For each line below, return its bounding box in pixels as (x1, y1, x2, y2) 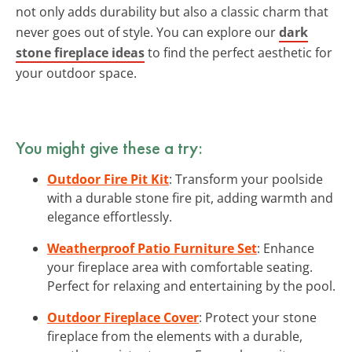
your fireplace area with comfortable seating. (47, 258, 313, 276)
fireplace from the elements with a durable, (47, 327, 302, 345)
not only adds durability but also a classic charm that (16, 2, 328, 20)
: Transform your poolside (169, 170, 323, 188)
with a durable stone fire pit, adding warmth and (47, 189, 333, 207)
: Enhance (257, 239, 314, 257)
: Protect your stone (199, 308, 317, 326)
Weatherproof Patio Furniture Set (47, 239, 257, 257)
